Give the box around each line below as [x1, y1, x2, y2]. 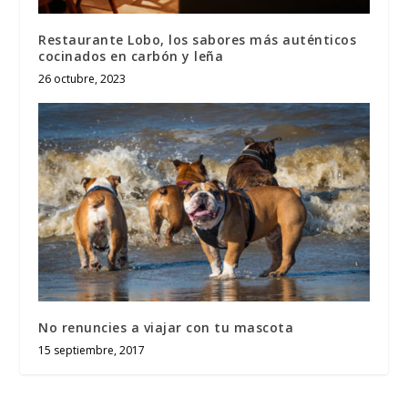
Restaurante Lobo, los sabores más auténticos [38, 30, 357, 48]
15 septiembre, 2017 [38, 342, 146, 358]
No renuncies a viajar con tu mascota [38, 318, 294, 336]
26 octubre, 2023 [38, 70, 127, 87]
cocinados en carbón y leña [38, 46, 224, 65]
